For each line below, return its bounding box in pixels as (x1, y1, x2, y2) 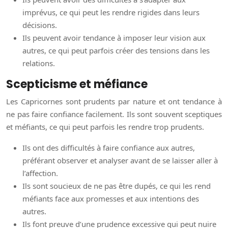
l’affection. (22, 168, 58, 179)
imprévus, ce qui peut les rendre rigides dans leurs (22, 7, 199, 18)
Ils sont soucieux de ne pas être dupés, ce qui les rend (22, 181, 211, 191)
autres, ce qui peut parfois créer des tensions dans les (22, 45, 210, 56)
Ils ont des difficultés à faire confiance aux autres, (22, 142, 195, 153)
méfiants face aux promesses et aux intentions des (22, 193, 199, 204)
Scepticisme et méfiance (6, 76, 148, 93)
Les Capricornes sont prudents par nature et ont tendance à (6, 96, 222, 107)
